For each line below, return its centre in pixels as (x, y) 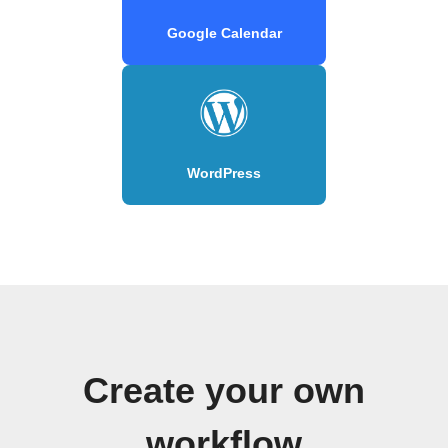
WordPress (224, 172)
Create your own (224, 390)
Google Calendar (224, 32)
